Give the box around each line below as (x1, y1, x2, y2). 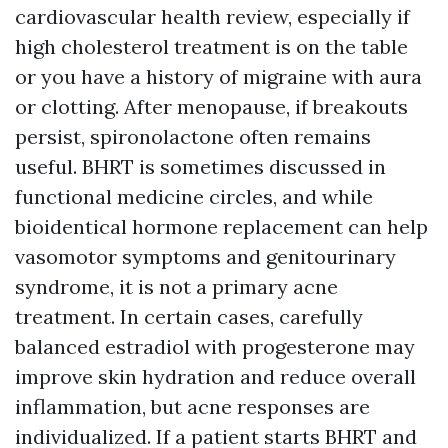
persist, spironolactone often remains (15, 124, 371, 150)
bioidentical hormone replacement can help (15, 214, 428, 240)
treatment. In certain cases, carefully (15, 304, 363, 330)
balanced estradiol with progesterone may (15, 334, 415, 360)
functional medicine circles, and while (15, 184, 373, 210)
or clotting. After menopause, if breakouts (15, 94, 408, 120)
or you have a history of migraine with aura (15, 64, 422, 90)
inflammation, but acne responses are (15, 394, 370, 420)
